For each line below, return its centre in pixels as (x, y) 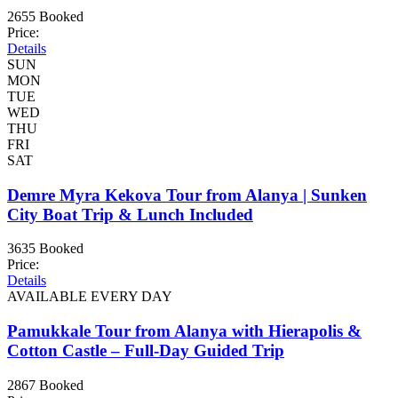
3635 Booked (45, 249)
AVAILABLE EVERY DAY (90, 297)
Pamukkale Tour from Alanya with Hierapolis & (184, 331)
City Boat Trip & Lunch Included (130, 214)
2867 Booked (45, 385)
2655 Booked (45, 16)
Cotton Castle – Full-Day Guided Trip (146, 351)
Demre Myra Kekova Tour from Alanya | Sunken (187, 195)
